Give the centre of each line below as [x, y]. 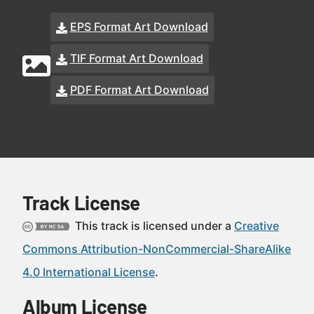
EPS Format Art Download [139, 27]
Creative [257, 226]
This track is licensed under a [153, 226]
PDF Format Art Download [139, 90]
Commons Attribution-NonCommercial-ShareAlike [157, 249]
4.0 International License [89, 272]
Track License [81, 203]
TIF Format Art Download [136, 58]
